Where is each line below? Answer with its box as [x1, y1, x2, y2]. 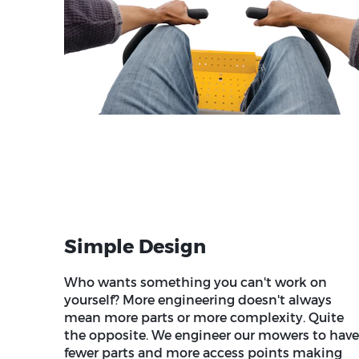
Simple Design [64, 234, 206, 258]
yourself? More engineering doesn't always [64, 292, 332, 308]
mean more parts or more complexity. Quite [64, 309, 344, 325]
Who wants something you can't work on [64, 274, 327, 290]
